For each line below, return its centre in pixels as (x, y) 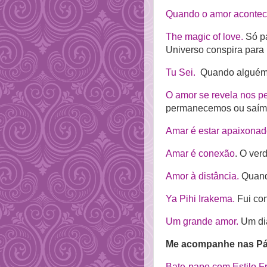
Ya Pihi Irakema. (200, 199)
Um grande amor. (202, 222)
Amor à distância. (202, 176)
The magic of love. (204, 37)
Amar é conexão (200, 154)
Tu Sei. (181, 73)
